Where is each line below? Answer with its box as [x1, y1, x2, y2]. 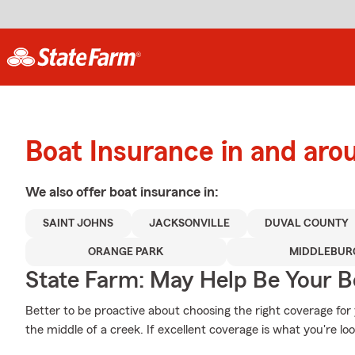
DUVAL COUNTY [265, 218, 349, 229]
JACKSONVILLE [148, 218, 230, 229]
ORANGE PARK [88, 246, 164, 258]
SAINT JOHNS [43, 218, 114, 229]
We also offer [25, 185, 109, 199]
